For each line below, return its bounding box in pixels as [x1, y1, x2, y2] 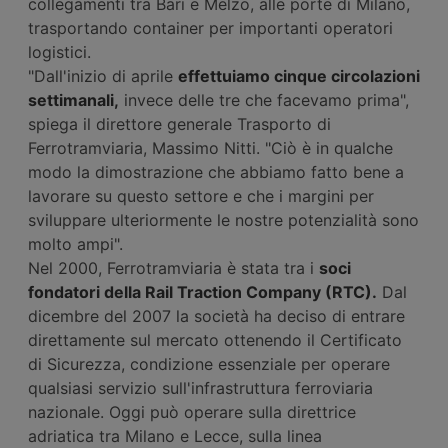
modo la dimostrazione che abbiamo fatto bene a [28, 161, 404, 182]
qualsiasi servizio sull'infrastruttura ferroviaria [28, 377, 373, 398]
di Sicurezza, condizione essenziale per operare [28, 353, 390, 374]
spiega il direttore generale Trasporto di [28, 113, 331, 134]
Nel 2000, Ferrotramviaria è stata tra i [28, 257, 319, 278]
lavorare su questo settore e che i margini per [28, 185, 374, 206]
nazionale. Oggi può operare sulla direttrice [28, 401, 356, 422]
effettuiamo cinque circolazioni [178, 65, 420, 86]
